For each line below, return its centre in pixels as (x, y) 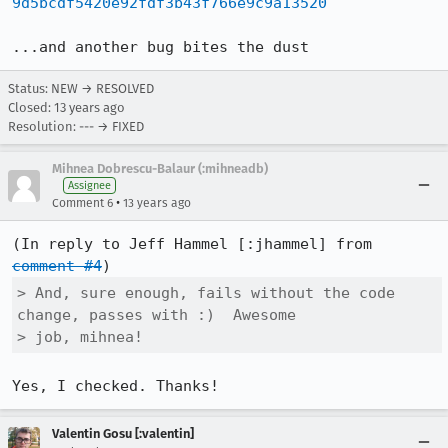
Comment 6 (82, 203)
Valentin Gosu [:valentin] (123, 433)
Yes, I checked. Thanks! (115, 386)
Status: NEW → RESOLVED (81, 88)
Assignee (89, 185)
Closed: (31, 107)
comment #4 (57, 266)
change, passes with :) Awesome (156, 315)
